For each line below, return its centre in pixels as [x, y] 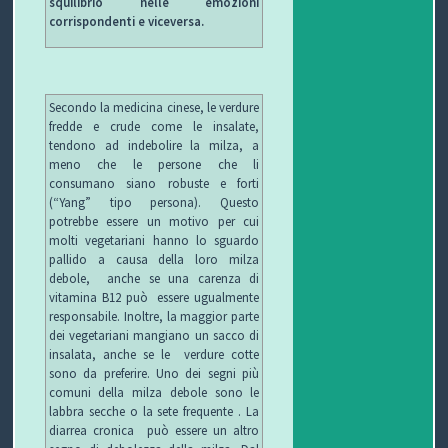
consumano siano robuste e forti [154, 182]
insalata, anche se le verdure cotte [154, 353]
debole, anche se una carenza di [154, 277]
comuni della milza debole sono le [154, 391]
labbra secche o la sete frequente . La [154, 410]
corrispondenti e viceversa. [126, 21]
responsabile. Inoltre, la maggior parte [154, 315]
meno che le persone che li [154, 163]
